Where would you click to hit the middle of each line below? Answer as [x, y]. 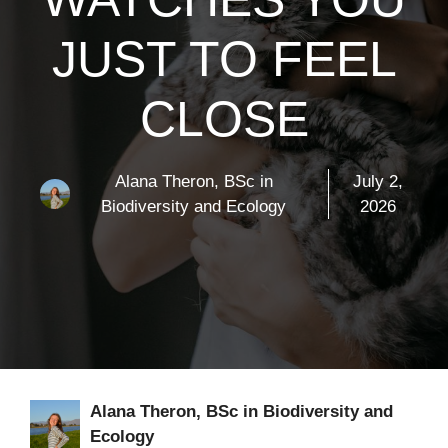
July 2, [378, 182]
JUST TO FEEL [224, 59]
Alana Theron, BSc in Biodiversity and [241, 412]
